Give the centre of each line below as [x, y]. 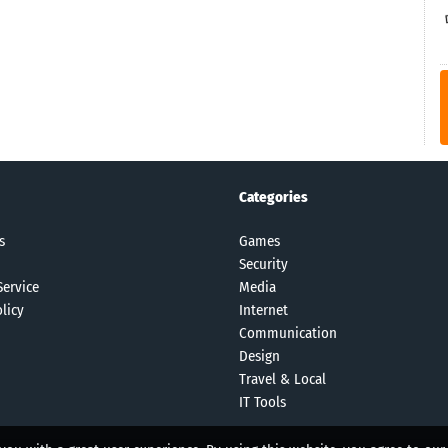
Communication [288, 332]
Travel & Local [282, 378]
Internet [263, 309]
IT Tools [262, 401]
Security [263, 263]
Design [259, 355]
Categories [273, 196]
